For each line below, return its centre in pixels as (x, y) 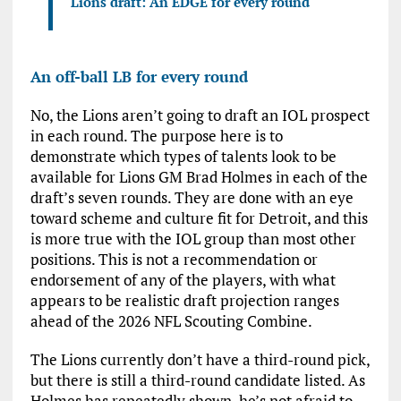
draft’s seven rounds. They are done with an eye (192, 197)
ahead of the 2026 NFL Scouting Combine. (172, 321)
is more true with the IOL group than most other (193, 239)
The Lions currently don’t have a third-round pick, (200, 359)
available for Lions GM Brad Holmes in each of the (199, 177)
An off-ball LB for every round (139, 77)
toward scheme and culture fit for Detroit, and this (199, 218)
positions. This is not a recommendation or (174, 259)
